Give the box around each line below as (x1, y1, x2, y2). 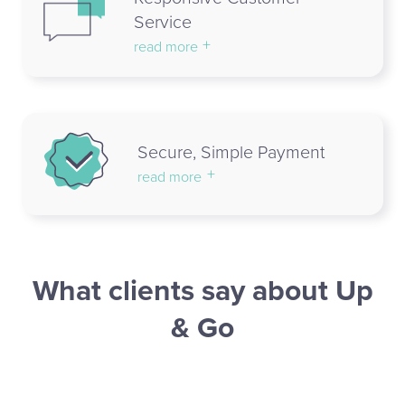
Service (133, 12, 192, 34)
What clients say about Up (32, 274, 373, 309)
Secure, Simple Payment (137, 141, 325, 164)
